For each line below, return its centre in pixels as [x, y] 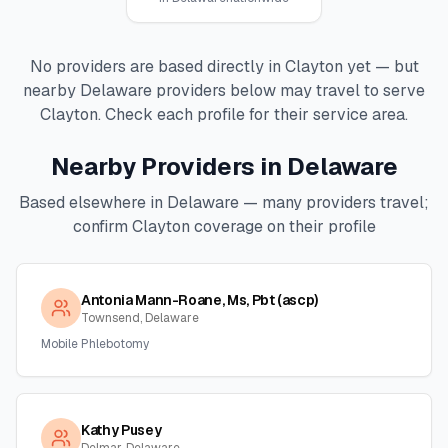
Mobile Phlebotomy [95, 344]
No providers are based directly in [157, 66]
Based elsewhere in [93, 202]
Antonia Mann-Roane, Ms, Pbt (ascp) [200, 300]
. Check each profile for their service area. [253, 114]
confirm [102, 226]
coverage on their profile [282, 226]
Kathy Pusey [121, 430]
